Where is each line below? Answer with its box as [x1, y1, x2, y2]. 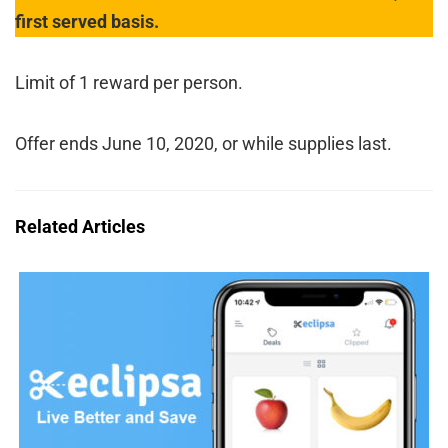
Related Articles [15, 215, 145, 237]
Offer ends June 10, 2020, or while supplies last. [15, 132, 392, 154]
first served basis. [15, 10, 159, 32]
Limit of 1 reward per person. [15, 71, 243, 93]
